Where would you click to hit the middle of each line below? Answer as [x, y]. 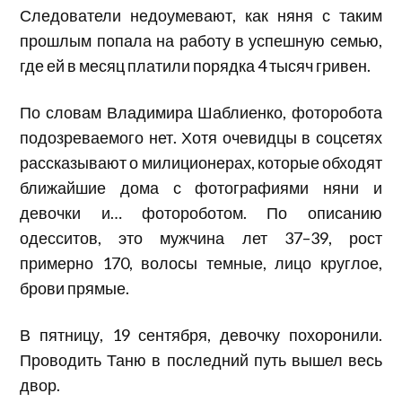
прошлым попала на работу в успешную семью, [201, 40]
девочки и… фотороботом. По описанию [201, 212]
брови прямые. [75, 288]
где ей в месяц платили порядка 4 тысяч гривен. [196, 65]
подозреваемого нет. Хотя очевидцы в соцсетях [201, 137]
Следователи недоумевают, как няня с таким [201, 15]
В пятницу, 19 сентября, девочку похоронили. [201, 334]
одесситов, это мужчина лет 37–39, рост [201, 237]
